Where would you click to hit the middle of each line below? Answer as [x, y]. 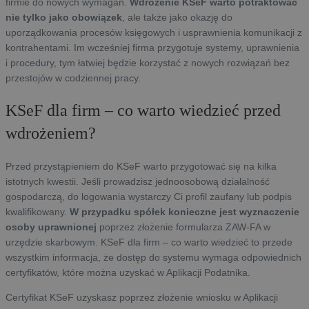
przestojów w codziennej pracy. [73, 78]
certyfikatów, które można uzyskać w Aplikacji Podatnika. [128, 273]
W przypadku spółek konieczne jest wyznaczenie [185, 212]
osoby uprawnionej [52, 227]
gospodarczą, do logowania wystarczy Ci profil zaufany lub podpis [149, 197]
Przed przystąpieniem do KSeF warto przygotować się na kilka [141, 167]
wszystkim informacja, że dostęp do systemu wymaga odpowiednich [153, 258]
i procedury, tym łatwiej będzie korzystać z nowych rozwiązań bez [148, 63]
